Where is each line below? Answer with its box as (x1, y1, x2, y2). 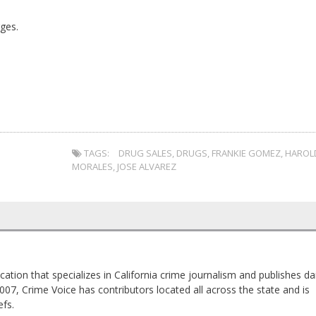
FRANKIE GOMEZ (212, 147, 281, 159)
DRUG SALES (119, 147, 173, 159)
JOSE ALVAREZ (117, 160, 177, 173)
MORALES (72, 160, 114, 173)
